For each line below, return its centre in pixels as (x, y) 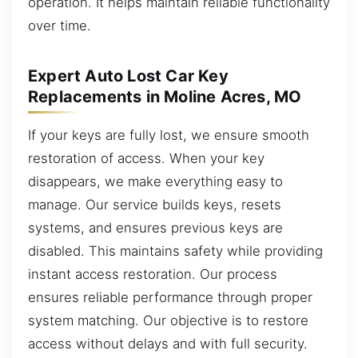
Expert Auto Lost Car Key (128, 76)
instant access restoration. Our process (153, 274)
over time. (60, 25)
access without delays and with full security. (168, 343)
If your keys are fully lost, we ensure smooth (169, 135)
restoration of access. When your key (146, 158)
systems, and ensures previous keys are (155, 227)
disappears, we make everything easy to (155, 181)
